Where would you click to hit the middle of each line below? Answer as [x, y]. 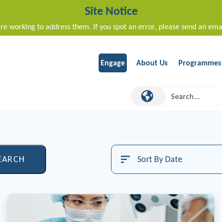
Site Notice [111, 11]
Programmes [200, 63]
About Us [152, 63]
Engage [113, 63]
